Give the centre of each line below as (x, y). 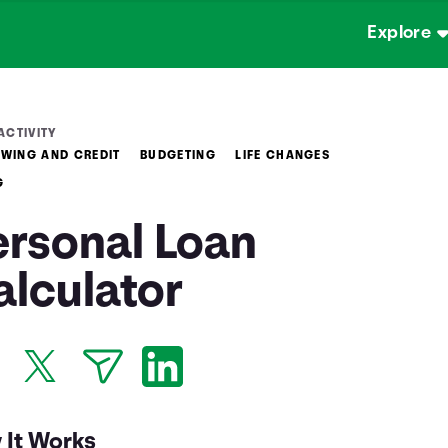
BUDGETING (178, 156)
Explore (399, 33)
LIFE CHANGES (283, 156)
